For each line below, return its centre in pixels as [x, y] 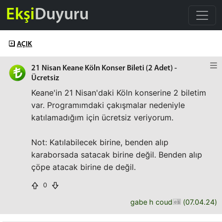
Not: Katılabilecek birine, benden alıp [100, 142]
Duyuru [62, 15]
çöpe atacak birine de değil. [83, 167]
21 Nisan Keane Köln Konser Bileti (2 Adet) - [104, 68]
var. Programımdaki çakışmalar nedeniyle [108, 105]
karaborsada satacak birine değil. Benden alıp [117, 155]
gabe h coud [151, 202]
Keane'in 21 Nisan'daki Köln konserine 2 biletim [119, 93]
